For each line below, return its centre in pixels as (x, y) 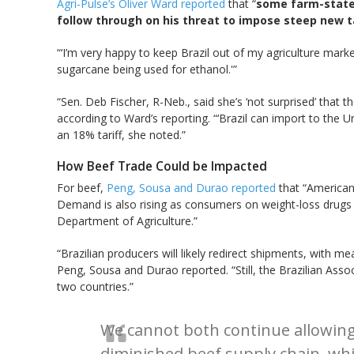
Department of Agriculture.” (127, 221)
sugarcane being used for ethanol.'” (147, 69)
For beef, (82, 188)
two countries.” (95, 287)
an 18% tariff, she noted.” (121, 134)
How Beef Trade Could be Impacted (162, 166)
